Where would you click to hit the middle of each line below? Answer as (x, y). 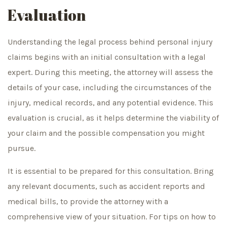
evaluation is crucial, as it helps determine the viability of (113, 118)
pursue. (22, 148)
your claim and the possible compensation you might (106, 133)
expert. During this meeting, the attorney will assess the (110, 72)
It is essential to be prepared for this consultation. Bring (111, 171)
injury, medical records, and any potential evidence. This (110, 103)
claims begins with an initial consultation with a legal (107, 57)
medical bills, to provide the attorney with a (88, 201)
